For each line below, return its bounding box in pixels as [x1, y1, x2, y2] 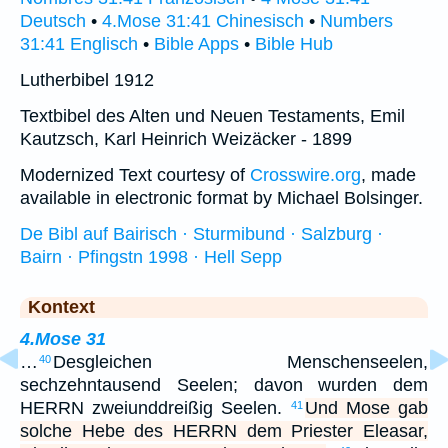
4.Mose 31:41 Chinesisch [102, 10, 304, 31]
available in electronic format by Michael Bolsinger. [20, 187, 423, 208]
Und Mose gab [305, 397, 428, 418]
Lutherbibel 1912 [20, 69, 154, 90]
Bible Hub [255, 33, 333, 54]
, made [361, 164, 416, 185]
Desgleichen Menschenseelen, [53, 351, 428, 372]
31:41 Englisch [20, 33, 138, 54]
